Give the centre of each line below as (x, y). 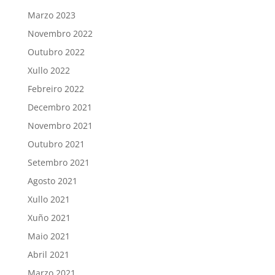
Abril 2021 (48, 255)
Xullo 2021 (48, 199)
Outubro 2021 (56, 144)
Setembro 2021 (58, 163)
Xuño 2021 (49, 218)
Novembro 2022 (60, 34)
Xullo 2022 (48, 71)
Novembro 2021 (60, 126)
